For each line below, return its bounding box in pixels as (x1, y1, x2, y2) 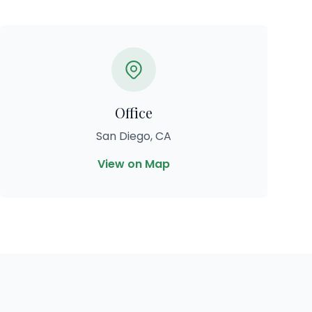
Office (115, 103, 153, 122)
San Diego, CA (96, 128, 171, 144)
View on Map (97, 156, 170, 172)
